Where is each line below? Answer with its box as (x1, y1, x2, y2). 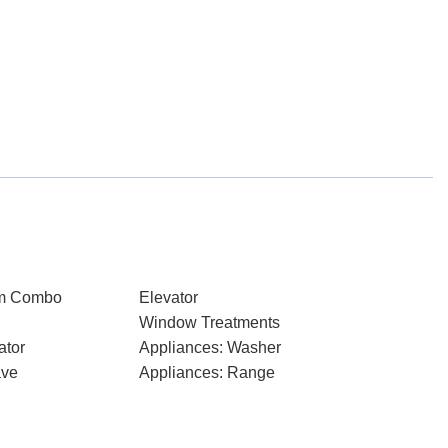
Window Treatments (138, 314, 280, 331)
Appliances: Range (138, 364, 275, 381)
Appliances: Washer (138, 339, 281, 356)
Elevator (138, 289, 198, 306)
